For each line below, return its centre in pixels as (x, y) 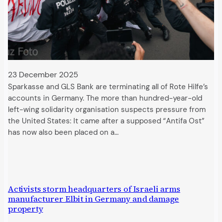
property (26, 209)
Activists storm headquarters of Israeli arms (94, 189)
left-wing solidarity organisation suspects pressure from (107, 110)
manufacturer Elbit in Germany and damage (94, 199)
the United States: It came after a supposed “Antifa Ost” (106, 121)
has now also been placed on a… (63, 132)
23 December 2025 (43, 74)
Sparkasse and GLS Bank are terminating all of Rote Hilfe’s (108, 87)
